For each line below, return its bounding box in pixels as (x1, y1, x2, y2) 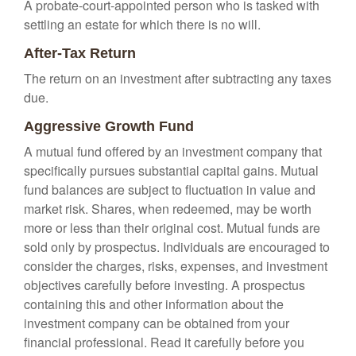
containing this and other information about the (24, 295, 284, 313)
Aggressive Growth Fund (24, 118, 194, 134)
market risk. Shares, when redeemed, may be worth (24, 199, 311, 218)
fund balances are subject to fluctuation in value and (24, 180, 315, 199)
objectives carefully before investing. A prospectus (24, 276, 305, 294)
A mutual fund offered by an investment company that (24, 142, 322, 161)
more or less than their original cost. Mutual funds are (24, 219, 320, 237)
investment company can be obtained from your (24, 314, 289, 332)
